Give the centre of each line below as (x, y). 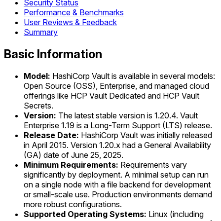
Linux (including (175, 214)
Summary (41, 32)
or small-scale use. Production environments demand (118, 194)
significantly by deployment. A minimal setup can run (116, 174)
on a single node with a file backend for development (117, 184)
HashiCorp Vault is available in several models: (133, 76)
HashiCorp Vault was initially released (146, 135)
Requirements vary (153, 165)
